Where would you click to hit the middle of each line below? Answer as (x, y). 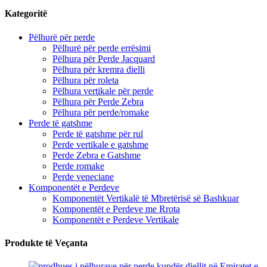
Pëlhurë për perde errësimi (102, 48)
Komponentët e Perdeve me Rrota (116, 209)
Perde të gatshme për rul (98, 133)
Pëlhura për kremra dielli (99, 69)
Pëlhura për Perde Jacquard (104, 58)
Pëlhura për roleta (86, 80)
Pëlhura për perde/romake (101, 112)
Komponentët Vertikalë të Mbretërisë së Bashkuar (146, 198)
